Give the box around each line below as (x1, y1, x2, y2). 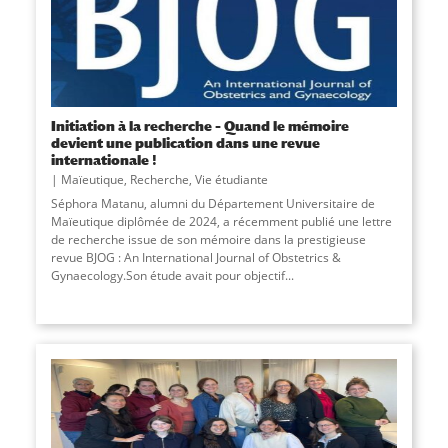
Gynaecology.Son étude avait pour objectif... (50, 266, 294, 284)
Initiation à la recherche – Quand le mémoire (50, 116, 349, 134)
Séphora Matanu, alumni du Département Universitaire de (50, 194, 375, 212)
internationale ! (50, 150, 157, 168)
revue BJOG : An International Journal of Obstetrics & (50, 248, 341, 266)
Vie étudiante (194, 170, 268, 188)
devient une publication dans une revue (50, 133, 320, 151)
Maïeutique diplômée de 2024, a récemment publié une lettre (50, 212, 392, 230)
